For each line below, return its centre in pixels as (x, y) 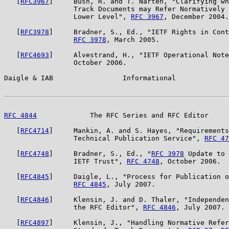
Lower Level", (67, 16)
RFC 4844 (20, 115)
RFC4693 (35, 55)
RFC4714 (35, 130)
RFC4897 (35, 222)
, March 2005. (133, 39)
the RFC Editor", (74, 207)
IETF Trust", (65, 161)
